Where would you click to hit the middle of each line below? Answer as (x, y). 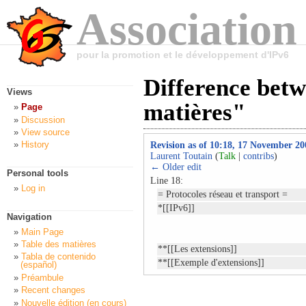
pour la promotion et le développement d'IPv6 (183, 55)
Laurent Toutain (181, 156)
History (35, 145)
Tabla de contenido (58, 257)
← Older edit (176, 167)
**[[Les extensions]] (197, 249)
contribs (259, 156)
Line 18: (167, 181)
